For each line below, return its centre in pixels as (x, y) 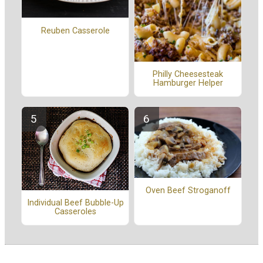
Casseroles (75, 212)
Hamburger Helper (188, 83)
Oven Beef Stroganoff (188, 191)
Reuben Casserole (75, 31)
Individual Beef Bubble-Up (75, 203)
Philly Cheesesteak (188, 75)
